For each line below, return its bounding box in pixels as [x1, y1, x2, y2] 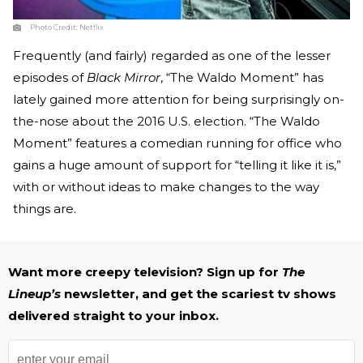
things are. [13, 201, 76, 217]
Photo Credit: [30, 23, 79, 32]
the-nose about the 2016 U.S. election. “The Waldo [13, 113, 320, 130]
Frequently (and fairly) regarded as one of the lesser [13, 48, 331, 64]
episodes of [13, 70, 87, 86]
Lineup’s [8, 286, 64, 302]
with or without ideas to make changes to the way [13, 179, 319, 195]
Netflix [79, 23, 104, 32]
